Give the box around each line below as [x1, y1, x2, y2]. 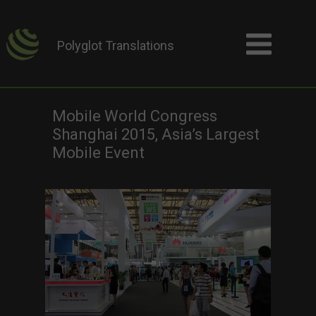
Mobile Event [52, 144, 145, 162]
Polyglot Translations [57, 38, 174, 53]
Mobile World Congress [52, 107, 217, 125]
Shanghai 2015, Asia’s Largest [52, 126, 260, 143]
